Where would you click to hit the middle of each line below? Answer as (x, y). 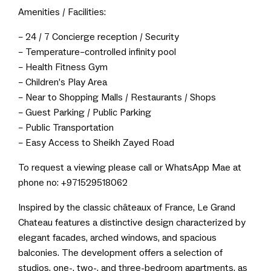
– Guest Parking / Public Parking (85, 113)
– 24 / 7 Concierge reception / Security (99, 37)
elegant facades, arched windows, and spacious (117, 238)
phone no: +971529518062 (73, 183)
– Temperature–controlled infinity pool (97, 52)
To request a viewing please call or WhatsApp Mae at (130, 168)
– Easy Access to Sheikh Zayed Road (96, 143)
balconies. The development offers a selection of (120, 253)
